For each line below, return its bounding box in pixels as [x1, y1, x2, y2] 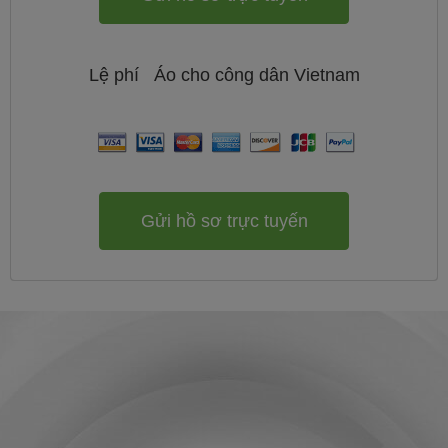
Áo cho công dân [148, 65, 294, 85]
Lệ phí [88, 65, 144, 85]
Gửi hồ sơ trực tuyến [140, 210, 308, 231]
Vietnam [293, 65, 360, 85]
